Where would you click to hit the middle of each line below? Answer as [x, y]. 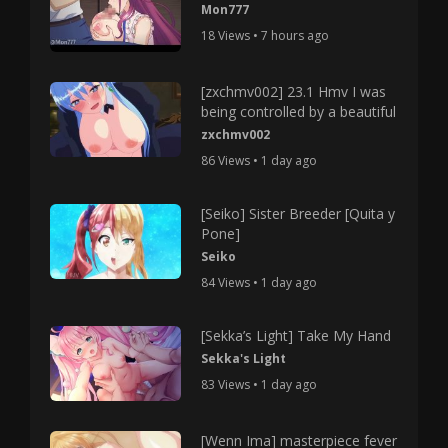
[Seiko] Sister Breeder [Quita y [298, 213]
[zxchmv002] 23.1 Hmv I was [294, 91]
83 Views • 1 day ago [259, 384]
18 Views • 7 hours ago [265, 35]
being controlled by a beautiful [299, 111]
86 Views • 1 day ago [259, 160]
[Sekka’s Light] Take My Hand [296, 335]
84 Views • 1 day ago [259, 282]
